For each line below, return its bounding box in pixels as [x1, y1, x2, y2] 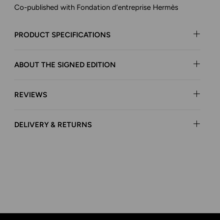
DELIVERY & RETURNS [14, 120, 92, 129]
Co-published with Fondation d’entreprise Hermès [14, 3, 179, 12]
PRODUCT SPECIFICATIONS [14, 30, 111, 39]
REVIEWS [14, 90, 48, 99]
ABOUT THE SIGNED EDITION [14, 60, 116, 69]
